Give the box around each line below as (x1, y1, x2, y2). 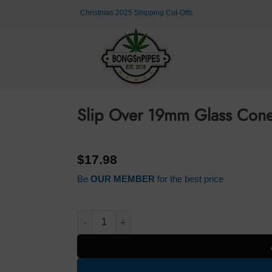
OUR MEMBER (90, 173, 155, 184)
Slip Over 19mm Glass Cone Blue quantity (76, 211, 250, 221)
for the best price (154, 173, 223, 184)
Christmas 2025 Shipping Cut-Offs (80, 8, 192, 17)
